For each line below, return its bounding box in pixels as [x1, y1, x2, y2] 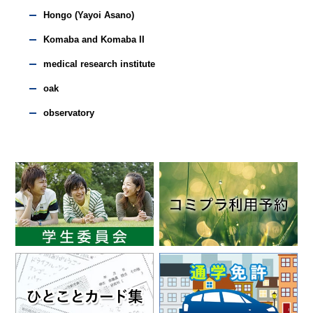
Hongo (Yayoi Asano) [43, 10, 135, 20]
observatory [43, 108, 95, 118]
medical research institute [43, 59, 156, 69]
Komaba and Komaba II [43, 34, 145, 45]
